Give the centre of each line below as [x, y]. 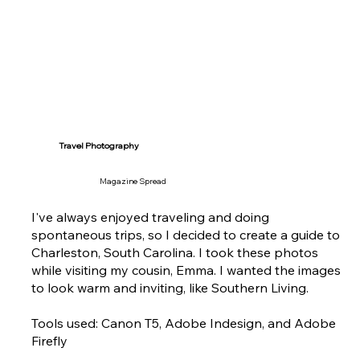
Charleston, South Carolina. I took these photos [175, 253]
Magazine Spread [133, 180]
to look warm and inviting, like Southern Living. [170, 288]
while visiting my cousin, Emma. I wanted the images [186, 270]
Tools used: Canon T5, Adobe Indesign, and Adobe [184, 323]
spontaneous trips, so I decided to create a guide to [186, 235]
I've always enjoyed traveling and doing [151, 217]
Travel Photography [99, 146]
